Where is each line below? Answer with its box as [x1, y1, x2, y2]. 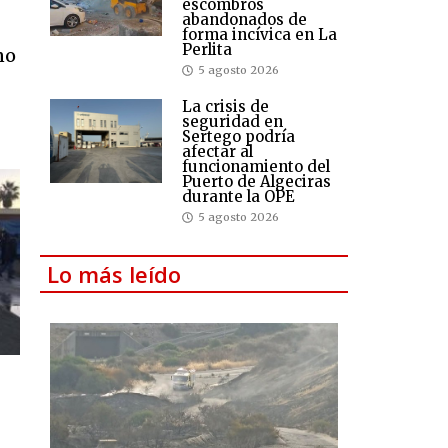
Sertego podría [182, 127, 295, 147]
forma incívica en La [182, 25, 337, 45]
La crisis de [182, 97, 269, 117]
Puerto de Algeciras [182, 172, 331, 192]
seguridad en [182, 112, 283, 132]
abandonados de [182, 10, 307, 30]
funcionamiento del [182, 157, 330, 177]
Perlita [182, 40, 232, 60]
